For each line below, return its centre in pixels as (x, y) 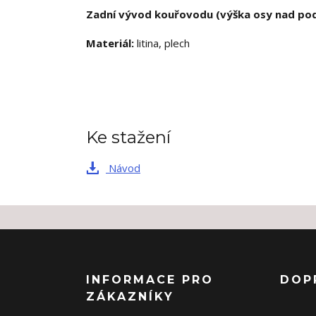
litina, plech (162, 43)
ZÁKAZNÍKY (130, 297)
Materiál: (110, 43)
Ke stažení (128, 138)
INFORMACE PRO (150, 280)
